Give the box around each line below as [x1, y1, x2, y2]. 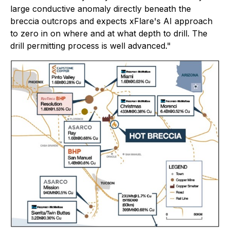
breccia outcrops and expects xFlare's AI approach [10, 16, 213, 26]
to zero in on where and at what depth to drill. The [10, 28, 207, 39]
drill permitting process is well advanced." [10, 41, 171, 51]
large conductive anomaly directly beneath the [10, 4, 191, 14]
